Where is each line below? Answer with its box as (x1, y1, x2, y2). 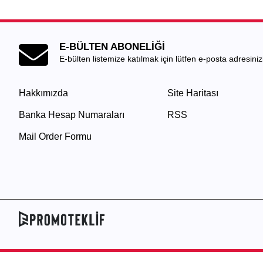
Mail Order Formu (19, 131, 92, 141)
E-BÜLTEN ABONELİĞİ (59, 41, 165, 52)
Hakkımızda (19, 87, 68, 98)
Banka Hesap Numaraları (19, 109, 124, 120)
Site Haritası (167, 87, 218, 98)
